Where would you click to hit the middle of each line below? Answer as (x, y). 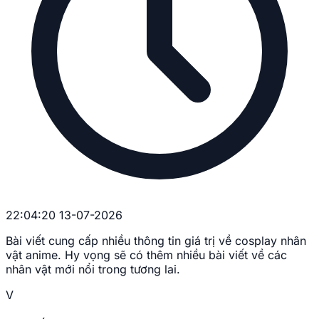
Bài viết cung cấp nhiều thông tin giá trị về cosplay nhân (156, 240)
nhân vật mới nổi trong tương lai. (93, 269)
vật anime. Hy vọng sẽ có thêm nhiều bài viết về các (146, 255)
